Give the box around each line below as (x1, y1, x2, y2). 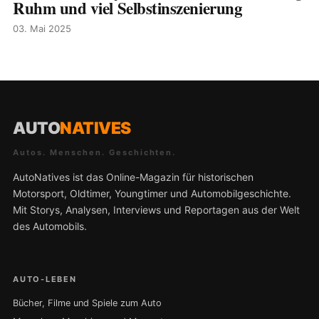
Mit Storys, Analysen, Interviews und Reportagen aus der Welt (13, 204, 300, 216)
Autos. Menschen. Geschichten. (13, 147, 177, 158)
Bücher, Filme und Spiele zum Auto (13, 298, 162, 309)
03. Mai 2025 (13, 23, 71, 35)
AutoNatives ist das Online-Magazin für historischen (13, 171, 253, 184)
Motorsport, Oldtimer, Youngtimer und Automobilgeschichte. (13, 187, 291, 200)
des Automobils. (13, 220, 87, 233)
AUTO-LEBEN (13, 274, 77, 285)
